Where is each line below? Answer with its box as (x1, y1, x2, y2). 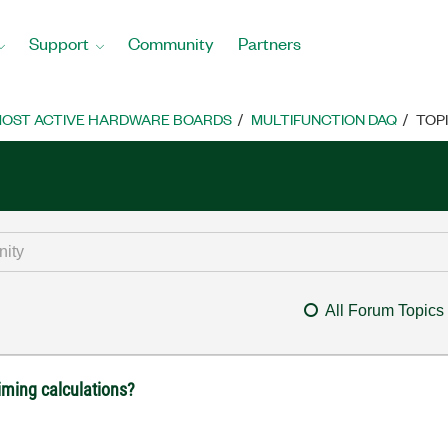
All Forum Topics (324, 302, 444, 319)
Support (29, 31, 89, 54)
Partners (238, 31, 301, 54)
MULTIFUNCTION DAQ (251, 109, 397, 129)
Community (128, 31, 214, 54)
